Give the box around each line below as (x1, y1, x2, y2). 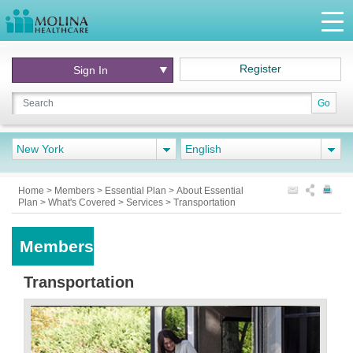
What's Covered (48, 197, 118, 208)
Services (126, 197, 165, 208)
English (185, 143, 221, 155)
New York (17, 143, 64, 155)
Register (240, 62, 282, 75)
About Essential (176, 185, 243, 196)
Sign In (73, 64, 109, 76)
